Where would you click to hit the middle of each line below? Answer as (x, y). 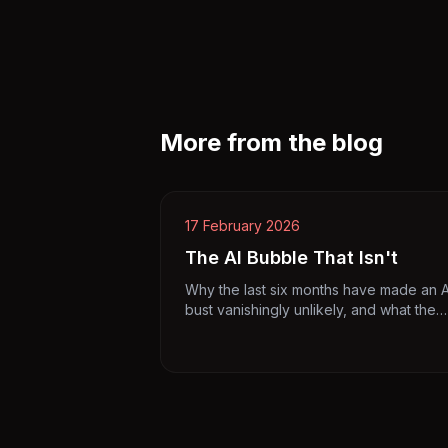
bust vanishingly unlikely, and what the (310, 309)
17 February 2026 (242, 225)
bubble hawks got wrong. (269, 329)
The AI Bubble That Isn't (291, 257)
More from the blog (271, 142)
